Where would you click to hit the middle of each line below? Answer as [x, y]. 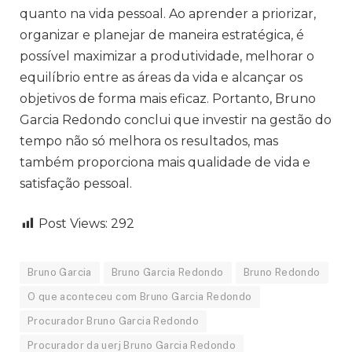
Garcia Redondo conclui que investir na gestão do [176, 119]
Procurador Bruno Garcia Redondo [114, 321]
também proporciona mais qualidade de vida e [165, 162]
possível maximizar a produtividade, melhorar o [167, 56]
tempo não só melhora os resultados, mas [149, 141]
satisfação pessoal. [77, 183]
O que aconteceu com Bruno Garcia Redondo [140, 297]
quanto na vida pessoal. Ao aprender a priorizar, [168, 13]
